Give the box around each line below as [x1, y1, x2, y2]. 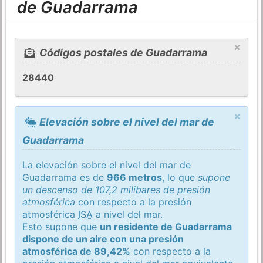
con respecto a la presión [75, 195, 192, 208]
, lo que [162, 171, 198, 183]
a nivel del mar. [93, 208, 163, 220]
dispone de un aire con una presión [22, 232, 184, 245]
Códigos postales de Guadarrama [36, 46, 207, 59]
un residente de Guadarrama [100, 220, 232, 232]
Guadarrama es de [22, 171, 107, 183]
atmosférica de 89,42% [22, 245, 131, 257]
